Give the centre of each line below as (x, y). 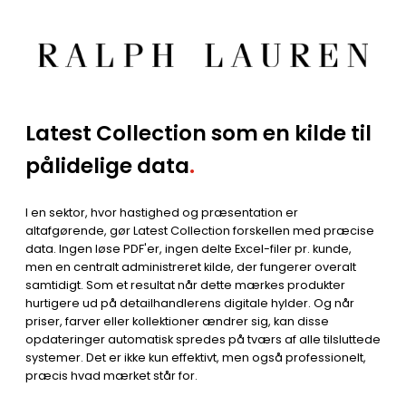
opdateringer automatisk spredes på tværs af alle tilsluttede (203, 340)
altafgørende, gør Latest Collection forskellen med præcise (200, 231)
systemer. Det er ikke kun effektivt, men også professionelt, (196, 358)
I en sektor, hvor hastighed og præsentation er (162, 213)
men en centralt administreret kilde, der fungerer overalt (191, 267)
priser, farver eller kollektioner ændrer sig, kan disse (177, 322)
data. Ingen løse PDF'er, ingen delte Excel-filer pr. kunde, (188, 249)
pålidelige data (107, 166)
